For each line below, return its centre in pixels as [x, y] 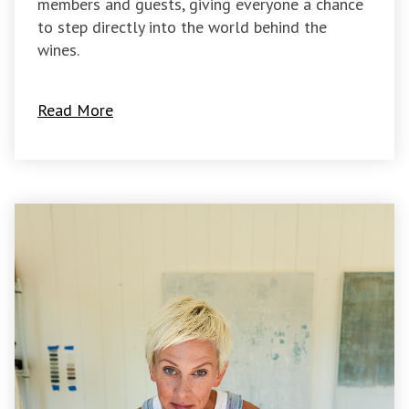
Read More [75, 110]
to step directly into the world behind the [182, 27]
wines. [58, 50]
